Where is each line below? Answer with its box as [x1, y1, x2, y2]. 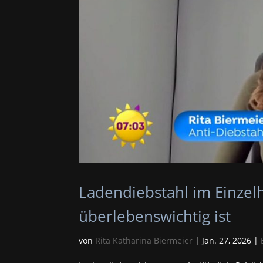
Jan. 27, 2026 [202, 234, 252, 246]
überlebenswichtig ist [79, 205, 231, 227]
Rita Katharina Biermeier [95, 234, 193, 246]
